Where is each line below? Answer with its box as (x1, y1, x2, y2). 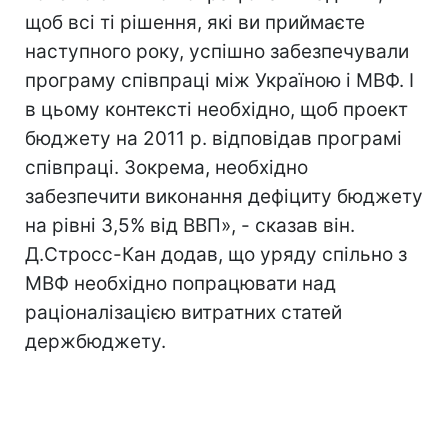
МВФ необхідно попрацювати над (25, 272, 336, 295)
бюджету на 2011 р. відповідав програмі (25, 127, 402, 150)
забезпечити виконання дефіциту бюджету (25, 185, 423, 208)
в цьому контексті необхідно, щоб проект (25, 98, 408, 121)
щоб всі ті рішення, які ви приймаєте (25, 11, 365, 34)
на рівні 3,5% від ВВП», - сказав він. (25, 214, 355, 237)
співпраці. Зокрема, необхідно (25, 156, 308, 179)
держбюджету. (25, 330, 166, 353)
